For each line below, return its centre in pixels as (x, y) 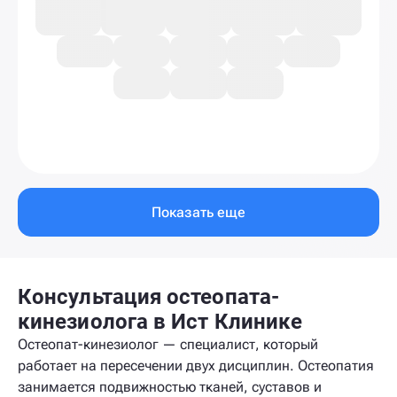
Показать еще (198, 212)
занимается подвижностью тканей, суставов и (170, 387)
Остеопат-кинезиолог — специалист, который (168, 344)
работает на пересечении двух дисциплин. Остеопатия (196, 366)
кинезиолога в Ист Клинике (160, 322)
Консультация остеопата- (148, 297)
